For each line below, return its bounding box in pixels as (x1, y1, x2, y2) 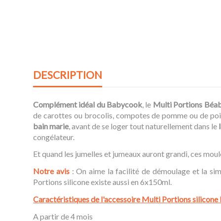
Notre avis (33, 166, 70, 176)
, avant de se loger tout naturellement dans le (69, 121, 219, 131)
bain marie (33, 121, 69, 131)
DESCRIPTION (33, 69, 102, 81)
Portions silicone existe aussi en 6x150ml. (33, 177, 172, 187)
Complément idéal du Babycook (33, 99, 143, 109)
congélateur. (33, 132, 74, 142)
